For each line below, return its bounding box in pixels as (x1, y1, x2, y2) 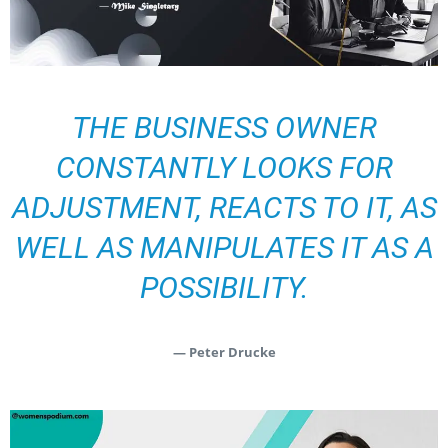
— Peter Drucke (172, 342, 276, 361)
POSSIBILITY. (139, 269, 309, 305)
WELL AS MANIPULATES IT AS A (14, 229, 434, 265)
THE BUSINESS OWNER (71, 109, 377, 145)
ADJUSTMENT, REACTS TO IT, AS (11, 189, 437, 225)
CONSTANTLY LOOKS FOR (55, 149, 393, 185)
